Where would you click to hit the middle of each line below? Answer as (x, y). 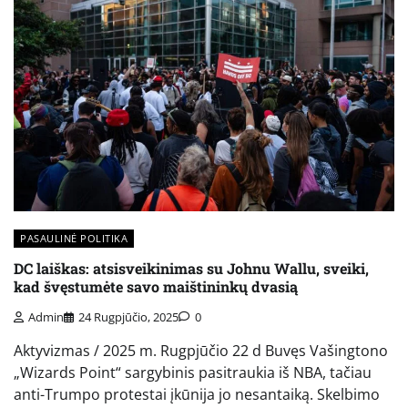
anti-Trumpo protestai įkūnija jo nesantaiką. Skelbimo (197, 394)
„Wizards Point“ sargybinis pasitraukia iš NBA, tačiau (193, 372)
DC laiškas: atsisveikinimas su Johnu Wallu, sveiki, (191, 269)
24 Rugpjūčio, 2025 (128, 316)
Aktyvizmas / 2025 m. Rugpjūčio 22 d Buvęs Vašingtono (201, 350)
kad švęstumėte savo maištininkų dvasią (156, 287)
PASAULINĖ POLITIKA (74, 238)
